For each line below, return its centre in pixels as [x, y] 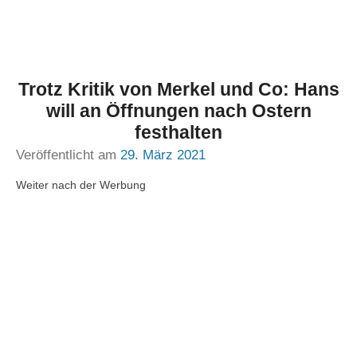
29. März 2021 [163, 155]
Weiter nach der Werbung [81, 185]
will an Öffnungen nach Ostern [178, 111]
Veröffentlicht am [68, 155]
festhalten [178, 132]
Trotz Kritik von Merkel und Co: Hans [178, 89]
